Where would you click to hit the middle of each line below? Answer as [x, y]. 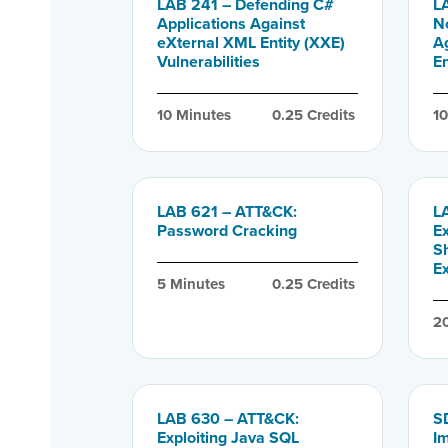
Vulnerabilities [208, 61]
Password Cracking [227, 230]
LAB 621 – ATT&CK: [227, 211]
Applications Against [231, 23]
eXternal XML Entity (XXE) [251, 42]
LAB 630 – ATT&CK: [228, 418]
